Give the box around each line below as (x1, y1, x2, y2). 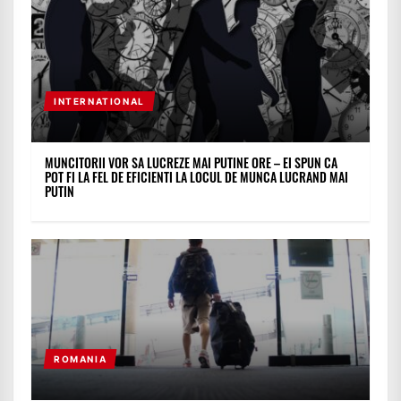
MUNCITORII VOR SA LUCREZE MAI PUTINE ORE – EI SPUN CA (45, 153, 337, 173)
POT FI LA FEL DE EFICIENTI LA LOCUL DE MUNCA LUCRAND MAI (45, 167, 348, 187)
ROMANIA (53, 354, 107, 365)
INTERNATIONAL (53, 96, 145, 107)
